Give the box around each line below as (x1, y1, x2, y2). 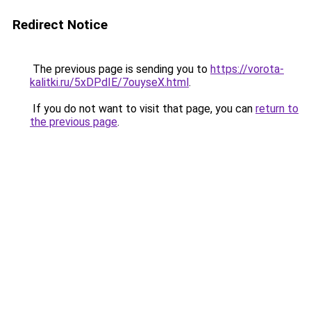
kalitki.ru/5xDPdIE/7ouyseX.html (30, 76, 189, 89)
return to (255, 102, 299, 115)
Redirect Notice (12, 17, 108, 33)
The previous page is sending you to (30, 62, 210, 76)
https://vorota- (210, 62, 284, 76)
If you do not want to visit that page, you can (30, 102, 255, 115)
